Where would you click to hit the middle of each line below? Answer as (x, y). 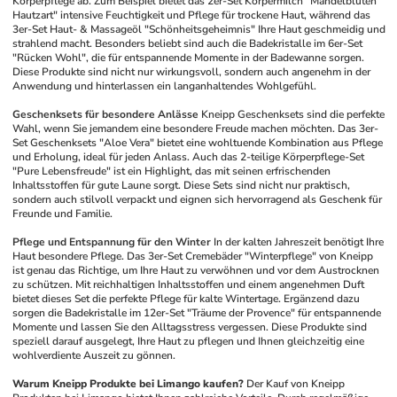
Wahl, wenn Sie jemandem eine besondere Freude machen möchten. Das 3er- (196, 128)
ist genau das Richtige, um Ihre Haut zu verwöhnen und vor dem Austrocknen (196, 270)
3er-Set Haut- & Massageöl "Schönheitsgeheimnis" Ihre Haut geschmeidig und (199, 29)
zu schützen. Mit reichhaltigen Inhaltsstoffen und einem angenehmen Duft (189, 284)
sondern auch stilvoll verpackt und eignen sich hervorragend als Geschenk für (198, 199)
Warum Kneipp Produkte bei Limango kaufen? (128, 384)
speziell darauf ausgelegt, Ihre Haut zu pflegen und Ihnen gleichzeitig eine (189, 341)
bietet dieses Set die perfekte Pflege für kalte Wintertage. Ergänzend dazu (187, 299)
